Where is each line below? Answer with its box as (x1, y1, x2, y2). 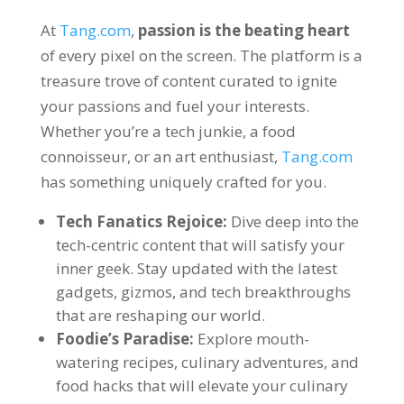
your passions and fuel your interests (40, 96, 306, 116)
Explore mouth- (197, 328, 309, 349)
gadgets (55, 281, 114, 302)
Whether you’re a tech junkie (40, 121, 243, 142)
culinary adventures (180, 352, 324, 372)
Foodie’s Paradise (55, 328, 189, 349)
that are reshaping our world (55, 305, 262, 326)
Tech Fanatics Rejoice (55, 211, 223, 232)
